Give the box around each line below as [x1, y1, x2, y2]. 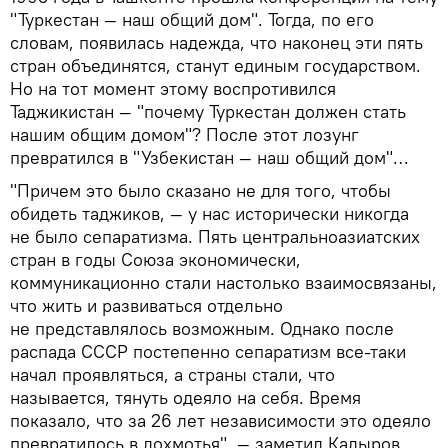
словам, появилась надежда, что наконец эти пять [10, 30, 423, 54]
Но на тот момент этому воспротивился [10, 76, 336, 100]
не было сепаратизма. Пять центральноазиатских [10, 224, 420, 248]
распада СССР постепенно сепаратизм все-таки [10, 339, 406, 363]
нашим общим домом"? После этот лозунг [10, 122, 359, 146]
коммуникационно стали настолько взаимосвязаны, [10, 270, 437, 294]
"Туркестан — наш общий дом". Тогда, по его [10, 7, 374, 31]
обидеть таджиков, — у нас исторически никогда [10, 201, 409, 225]
